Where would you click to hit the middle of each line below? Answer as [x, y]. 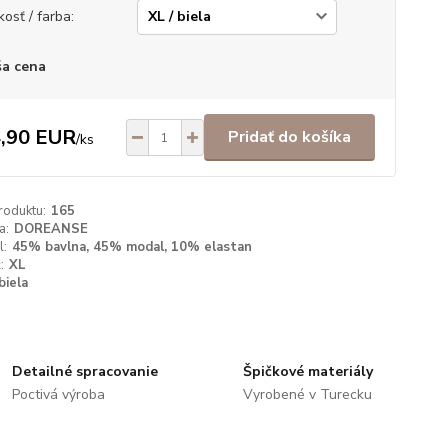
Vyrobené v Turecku [307, 394]
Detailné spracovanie [85, 371]
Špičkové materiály [307, 371]
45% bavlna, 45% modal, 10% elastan [131, 247]
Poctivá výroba [59, 394]
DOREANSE [50, 229]
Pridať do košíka [289, 137]
